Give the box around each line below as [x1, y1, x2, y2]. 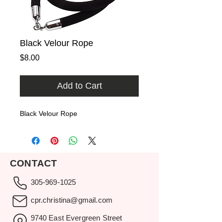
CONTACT [10, 158, 57, 168]
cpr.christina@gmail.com [30, 195, 112, 204]
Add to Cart [56, 80, 102, 91]
